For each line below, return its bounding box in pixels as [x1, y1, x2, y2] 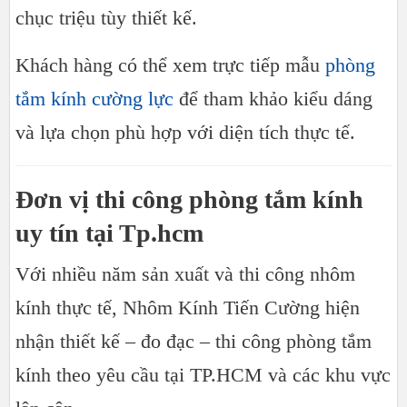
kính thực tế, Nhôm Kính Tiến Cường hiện [15, 295, 360, 319]
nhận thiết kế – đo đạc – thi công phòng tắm [15, 329, 372, 352]
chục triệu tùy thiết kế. [15, 5, 197, 29]
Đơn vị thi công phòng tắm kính [15, 184, 363, 213]
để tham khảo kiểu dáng [174, 86, 372, 110]
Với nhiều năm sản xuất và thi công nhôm [15, 262, 355, 285]
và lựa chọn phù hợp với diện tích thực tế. [15, 120, 355, 144]
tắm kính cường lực [15, 86, 174, 110]
